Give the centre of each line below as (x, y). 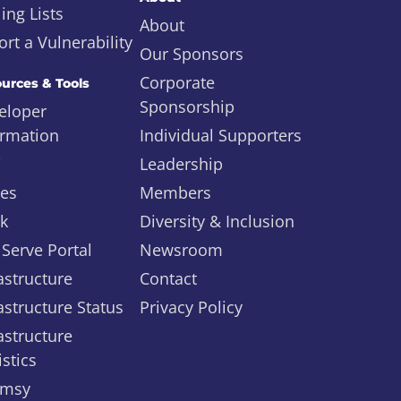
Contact (168, 278)
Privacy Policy (191, 307)
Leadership (181, 164)
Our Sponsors (192, 54)
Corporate (177, 82)
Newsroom (181, 250)
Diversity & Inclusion (217, 221)
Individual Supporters (221, 135)
